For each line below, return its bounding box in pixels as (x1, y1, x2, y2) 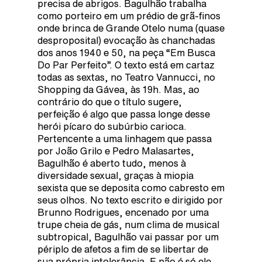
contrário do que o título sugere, (37, 96, 182, 106)
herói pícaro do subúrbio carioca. (37, 121, 187, 131)
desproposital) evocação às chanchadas (37, 35, 215, 45)
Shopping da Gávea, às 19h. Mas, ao (37, 84, 199, 94)
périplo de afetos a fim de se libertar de (37, 244, 208, 254)
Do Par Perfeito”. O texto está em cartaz (37, 60, 215, 70)
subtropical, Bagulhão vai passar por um (37, 232, 219, 242)
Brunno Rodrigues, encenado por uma (37, 207, 209, 217)
